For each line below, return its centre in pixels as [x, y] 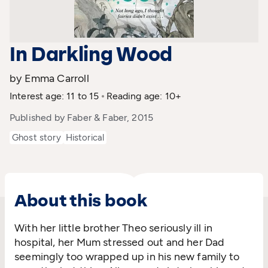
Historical [85, 138]
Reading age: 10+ [144, 96]
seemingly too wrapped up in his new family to [127, 257]
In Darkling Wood [91, 54]
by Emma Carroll [49, 78]
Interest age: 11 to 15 [54, 96]
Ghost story [36, 138]
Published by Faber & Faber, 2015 [82, 118]
